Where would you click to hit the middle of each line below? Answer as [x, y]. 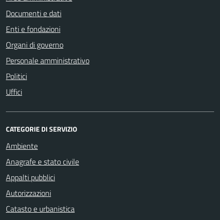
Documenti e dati [34, 13]
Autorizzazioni [28, 193]
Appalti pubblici [30, 177]
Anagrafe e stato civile [42, 161]
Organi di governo [35, 44]
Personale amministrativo [48, 60]
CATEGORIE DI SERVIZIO [41, 129]
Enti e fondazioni [33, 29]
